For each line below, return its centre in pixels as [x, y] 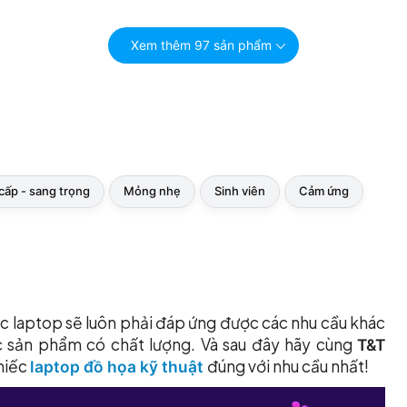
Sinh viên [240, 191]
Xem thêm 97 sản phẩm [201, 45]
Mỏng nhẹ [152, 191]
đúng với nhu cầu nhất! [289, 367]
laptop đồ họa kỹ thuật [119, 367]
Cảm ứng [324, 191]
